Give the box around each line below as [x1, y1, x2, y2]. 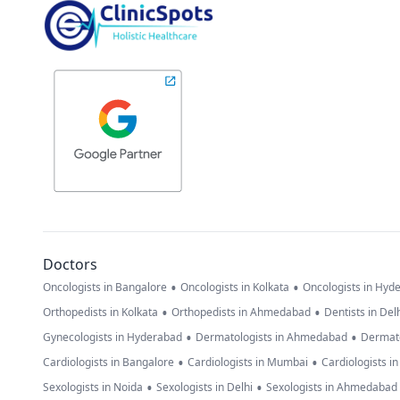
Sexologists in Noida [43, 379, 143, 396]
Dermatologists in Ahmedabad [196, 329, 347, 346]
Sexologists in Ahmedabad [266, 379, 397, 396]
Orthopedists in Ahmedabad [171, 304, 311, 321]
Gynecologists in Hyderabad [43, 329, 182, 346]
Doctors [43, 254, 97, 275]
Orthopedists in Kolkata [43, 304, 158, 321]
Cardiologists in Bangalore [43, 354, 174, 371]
